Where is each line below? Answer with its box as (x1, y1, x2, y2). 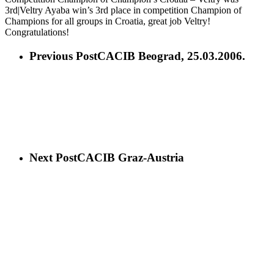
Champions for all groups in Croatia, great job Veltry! (5, 16, 210, 26)
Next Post (29, 151, 77, 165)
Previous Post (29, 49, 97, 62)
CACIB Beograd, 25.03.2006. (97, 49, 245, 62)
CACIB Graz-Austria (77, 151, 184, 165)
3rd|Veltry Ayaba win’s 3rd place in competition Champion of (5, 5, 242, 15)
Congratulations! (5, 27, 69, 37)
